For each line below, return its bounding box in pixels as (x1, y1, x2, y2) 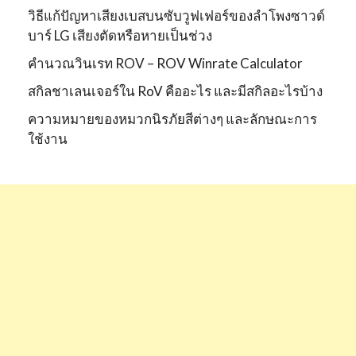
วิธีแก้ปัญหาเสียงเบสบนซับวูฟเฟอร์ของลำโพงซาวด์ (28, 6, 325, 24)
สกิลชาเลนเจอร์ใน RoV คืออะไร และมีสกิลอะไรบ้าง (28, 82, 323, 99)
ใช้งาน (28, 130, 68, 147)
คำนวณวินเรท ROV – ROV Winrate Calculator (28, 54, 303, 72)
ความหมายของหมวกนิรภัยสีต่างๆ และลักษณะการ (28, 110, 317, 127)
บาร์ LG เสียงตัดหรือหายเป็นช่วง (28, 26, 212, 44)
